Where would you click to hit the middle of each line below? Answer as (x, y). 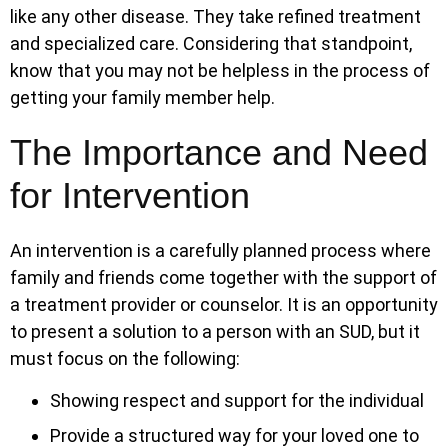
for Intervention (130, 196)
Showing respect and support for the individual (237, 400)
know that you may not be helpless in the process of (220, 71)
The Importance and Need (219, 153)
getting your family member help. (142, 98)
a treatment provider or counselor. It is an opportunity (224, 305)
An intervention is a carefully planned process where (220, 251)
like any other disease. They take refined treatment (215, 17)
